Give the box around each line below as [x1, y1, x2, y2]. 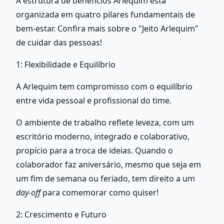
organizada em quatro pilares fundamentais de [16, 8, 195, 20]
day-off [16, 186, 40, 198]
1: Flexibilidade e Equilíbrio [16, 58, 115, 70]
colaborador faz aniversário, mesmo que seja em [16, 158, 201, 170]
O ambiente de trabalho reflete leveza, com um [16, 116, 194, 128]
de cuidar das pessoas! [16, 36, 102, 48]
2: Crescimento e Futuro [16, 208, 106, 220]
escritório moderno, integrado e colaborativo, [16, 130, 189, 142]
